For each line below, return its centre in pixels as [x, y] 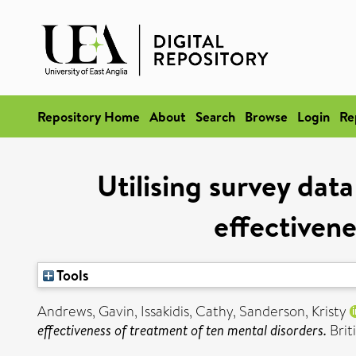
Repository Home [89, 116]
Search [215, 116]
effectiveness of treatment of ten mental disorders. [182, 330]
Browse [266, 116]
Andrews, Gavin [86, 311]
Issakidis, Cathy [187, 311]
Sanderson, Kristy [293, 311]
